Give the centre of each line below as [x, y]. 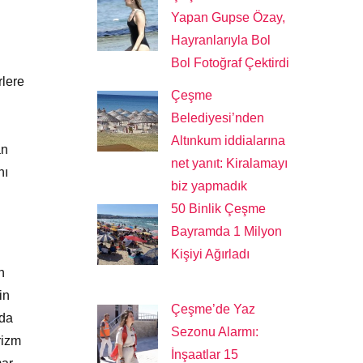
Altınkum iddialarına [228, 140]
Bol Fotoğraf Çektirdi [231, 62]
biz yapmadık [209, 186]
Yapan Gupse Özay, [228, 17]
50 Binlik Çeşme [219, 208]
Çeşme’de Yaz [214, 309]
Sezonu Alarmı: [215, 331]
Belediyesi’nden [218, 117]
